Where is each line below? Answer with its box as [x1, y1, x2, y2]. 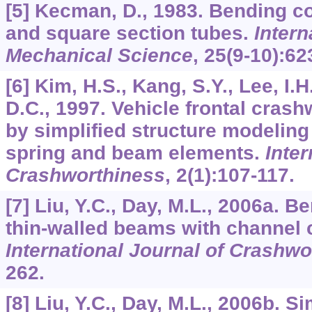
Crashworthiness [5, 164, 165, 187]
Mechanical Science [5, 45, 193, 67]
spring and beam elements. [5, 142, 265, 164]
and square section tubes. [5, 22, 254, 45]
